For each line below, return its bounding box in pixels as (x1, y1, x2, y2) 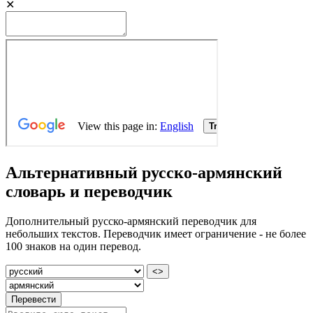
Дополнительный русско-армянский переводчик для (6, 214, 256, 227)
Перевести (11, 293, 56, 305)
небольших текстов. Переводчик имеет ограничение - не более (6, 227, 306, 240)
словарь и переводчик (6, 182, 173, 201)
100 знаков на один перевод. (6, 240, 141, 252)
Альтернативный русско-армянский (6, 163, 282, 182)
